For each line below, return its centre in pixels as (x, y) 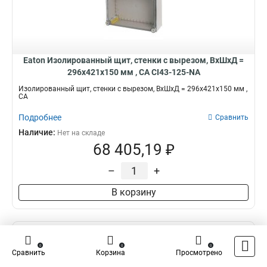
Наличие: (38, 132)
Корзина (111, 253)
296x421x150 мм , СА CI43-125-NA (133, 72)
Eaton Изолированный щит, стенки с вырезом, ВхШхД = (133, 60)
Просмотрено (199, 253)
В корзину (133, 192)
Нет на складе (81, 133)
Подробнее (40, 117)
